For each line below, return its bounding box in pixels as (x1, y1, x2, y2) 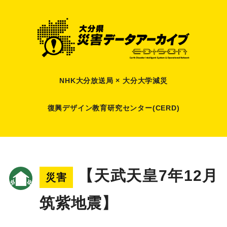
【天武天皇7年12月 (78, 167, 218, 184)
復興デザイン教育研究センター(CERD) (47, 103, 180, 112)
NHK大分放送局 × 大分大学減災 (59, 76, 168, 85)
